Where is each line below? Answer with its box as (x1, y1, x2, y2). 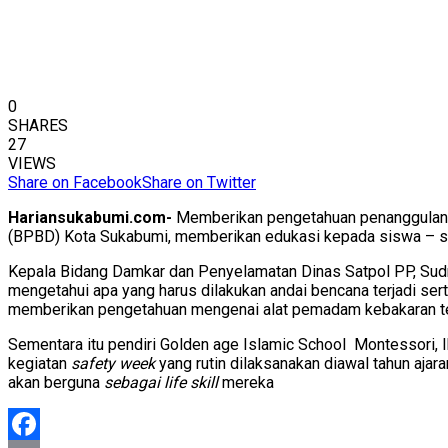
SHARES (8, 116, 68, 136)
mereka (218, 373, 274, 393)
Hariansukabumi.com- (8, 208, 172, 228)
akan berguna (8, 373, 104, 393)
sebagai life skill (104, 373, 218, 393)
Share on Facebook (8, 173, 142, 193)
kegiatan (8, 354, 71, 374)
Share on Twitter (142, 173, 256, 193)
